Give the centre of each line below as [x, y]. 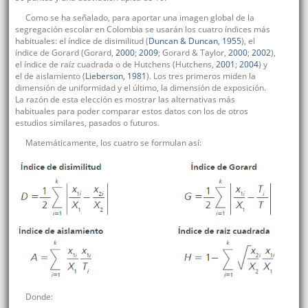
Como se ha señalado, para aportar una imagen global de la [140, 18]
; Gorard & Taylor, [193, 53]
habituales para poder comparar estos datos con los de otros [131, 111]
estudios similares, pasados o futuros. [87, 123]
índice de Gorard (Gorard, [65, 53]
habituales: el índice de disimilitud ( [81, 41]
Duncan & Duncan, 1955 [195, 41]
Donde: [39, 296]
